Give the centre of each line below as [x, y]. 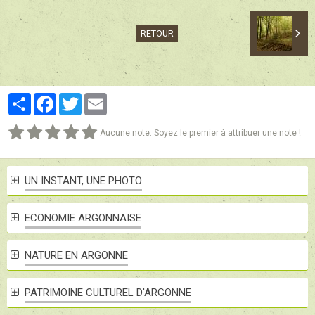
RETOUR [157, 34]
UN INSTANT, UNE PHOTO [83, 180]
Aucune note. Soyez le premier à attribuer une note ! [200, 133]
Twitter [98, 98]
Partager [51, 98]
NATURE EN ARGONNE [76, 255]
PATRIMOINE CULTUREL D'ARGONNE [108, 292]
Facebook [79, 98]
